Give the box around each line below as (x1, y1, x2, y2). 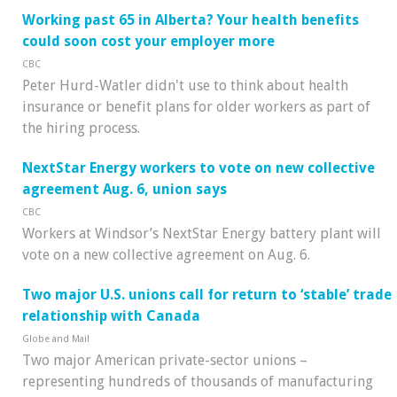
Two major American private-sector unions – (22, 351, 307, 369)
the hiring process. (22, 120, 140, 137)
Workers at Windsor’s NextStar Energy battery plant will (22, 225, 381, 243)
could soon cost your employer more (22, 33, 275, 51)
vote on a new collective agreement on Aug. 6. (22, 246, 310, 264)
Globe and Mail (22, 332, 90, 345)
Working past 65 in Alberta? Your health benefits (22, 12, 359, 29)
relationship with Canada (22, 307, 200, 324)
